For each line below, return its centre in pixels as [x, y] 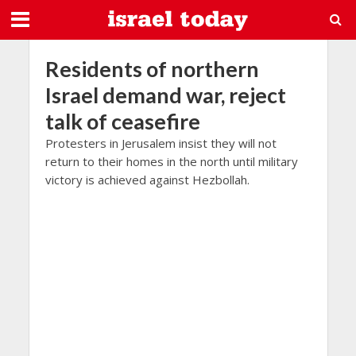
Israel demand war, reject [165, 95]
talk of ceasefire [122, 121]
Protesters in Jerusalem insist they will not [161, 143]
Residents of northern [152, 69]
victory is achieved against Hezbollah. [147, 180]
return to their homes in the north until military [171, 161]
